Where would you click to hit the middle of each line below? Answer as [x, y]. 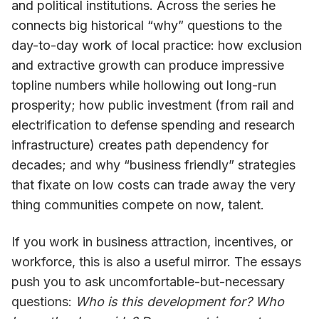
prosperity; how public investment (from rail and [153, 105]
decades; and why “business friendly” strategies [153, 164]
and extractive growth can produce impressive [148, 65]
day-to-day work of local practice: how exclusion [157, 45]
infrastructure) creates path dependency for [140, 145]
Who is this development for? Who [180, 301]
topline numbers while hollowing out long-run [144, 85]
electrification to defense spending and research [153, 125]
